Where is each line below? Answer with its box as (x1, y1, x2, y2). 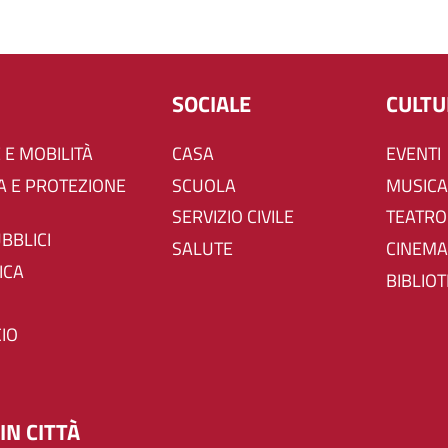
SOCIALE (172, 86, 251, 121)
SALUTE (182, 235, 233, 263)
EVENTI (396, 140, 441, 168)
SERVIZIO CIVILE (182, 203, 294, 231)
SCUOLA (182, 171, 236, 199)
